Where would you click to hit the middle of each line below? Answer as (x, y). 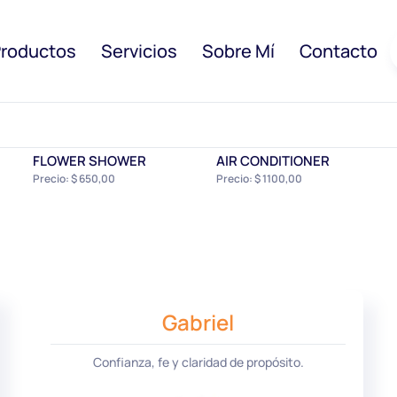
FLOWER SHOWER (90, 160)
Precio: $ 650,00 (74, 178)
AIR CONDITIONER (273, 160)
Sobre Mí (238, 51)
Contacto (339, 51)
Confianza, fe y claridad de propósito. (198, 362)
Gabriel (198, 322)
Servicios (139, 51)
